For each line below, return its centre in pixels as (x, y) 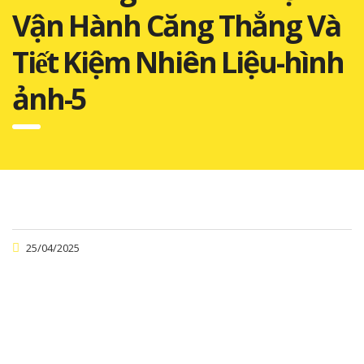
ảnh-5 (50, 98)
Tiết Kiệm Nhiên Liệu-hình (178, 62)
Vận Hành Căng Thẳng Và (176, 25)
